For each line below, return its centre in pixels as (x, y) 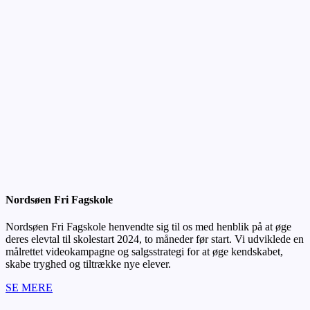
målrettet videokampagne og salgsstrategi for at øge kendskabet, (144, 252)
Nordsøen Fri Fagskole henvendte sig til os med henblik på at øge (148, 227)
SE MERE (29, 288)
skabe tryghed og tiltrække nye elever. (88, 264)
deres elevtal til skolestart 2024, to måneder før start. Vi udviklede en (155, 239)
